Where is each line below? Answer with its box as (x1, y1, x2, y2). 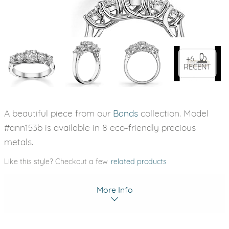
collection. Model (138, 107, 209, 119)
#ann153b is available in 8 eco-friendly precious (4, 122, 196, 133)
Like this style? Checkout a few (4, 157, 110, 166)
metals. (4, 136, 33, 147)
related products (111, 157, 167, 166)
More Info (96, 185, 133, 195)
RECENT (184, 62, 211, 72)
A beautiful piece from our (4, 107, 113, 119)
